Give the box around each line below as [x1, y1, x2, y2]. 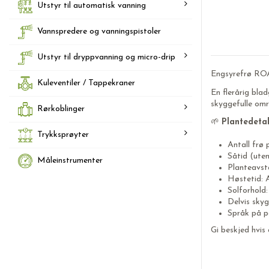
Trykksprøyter [37, 130, 89, 139]
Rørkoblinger [37, 104, 85, 113]
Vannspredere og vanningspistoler [37, 26, 161, 36]
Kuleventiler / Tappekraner [37, 78, 135, 88]
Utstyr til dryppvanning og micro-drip [37, 52, 175, 62]
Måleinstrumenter [37, 156, 103, 165]
